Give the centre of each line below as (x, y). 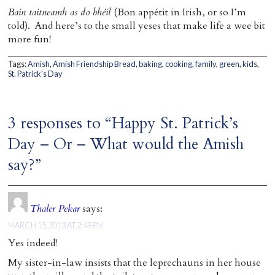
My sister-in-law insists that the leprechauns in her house (135, 263)
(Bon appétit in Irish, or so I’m (180, 12)
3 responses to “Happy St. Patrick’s (123, 123)
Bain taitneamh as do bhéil (61, 12)
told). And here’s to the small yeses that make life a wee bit (137, 26)
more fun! (30, 39)
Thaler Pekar (55, 209)
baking (151, 64)
